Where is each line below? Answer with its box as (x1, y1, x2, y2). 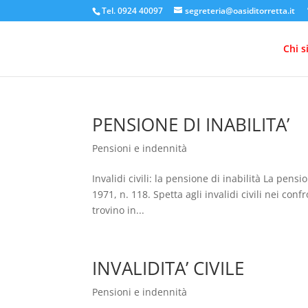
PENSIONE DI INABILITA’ (92, 112, 290, 137)
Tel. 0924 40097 (102, 5, 164, 16)
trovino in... (92, 203, 145, 217)
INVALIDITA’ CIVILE (92, 256, 245, 280)
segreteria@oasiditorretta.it (185, 5, 296, 16)
